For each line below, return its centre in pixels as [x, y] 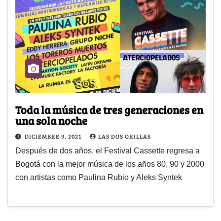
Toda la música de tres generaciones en [109, 109]
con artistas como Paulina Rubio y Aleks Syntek [99, 177]
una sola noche [51, 120]
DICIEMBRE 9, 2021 [54, 136]
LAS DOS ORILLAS [125, 136]
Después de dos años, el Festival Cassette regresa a [108, 150]
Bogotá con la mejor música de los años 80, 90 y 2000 [110, 164]
